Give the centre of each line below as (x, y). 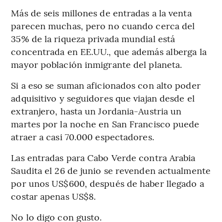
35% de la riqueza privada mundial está (93, 39)
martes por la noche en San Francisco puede (105, 124)
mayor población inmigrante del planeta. (97, 64)
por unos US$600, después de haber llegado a (108, 183)
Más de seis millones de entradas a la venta (101, 13)
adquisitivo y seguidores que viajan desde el (103, 98)
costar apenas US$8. (54, 196)
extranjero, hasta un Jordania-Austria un (96, 111)
